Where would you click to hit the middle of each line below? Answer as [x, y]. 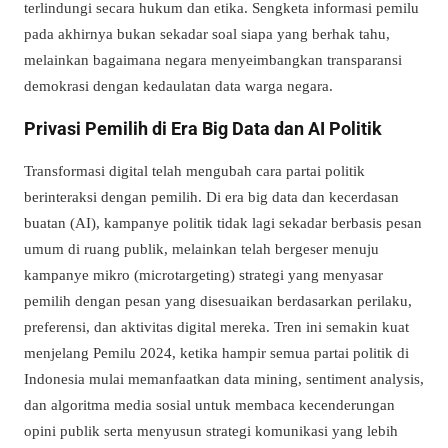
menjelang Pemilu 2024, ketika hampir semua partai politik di [216, 352]
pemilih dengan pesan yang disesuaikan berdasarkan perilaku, [218, 300]
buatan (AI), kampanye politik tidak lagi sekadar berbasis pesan [223, 222]
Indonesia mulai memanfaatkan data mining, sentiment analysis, [224, 378]
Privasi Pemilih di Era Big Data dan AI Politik [203, 128]
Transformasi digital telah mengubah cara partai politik [194, 170]
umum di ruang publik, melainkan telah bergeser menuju [201, 248]
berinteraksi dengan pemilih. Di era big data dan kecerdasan [211, 196]
